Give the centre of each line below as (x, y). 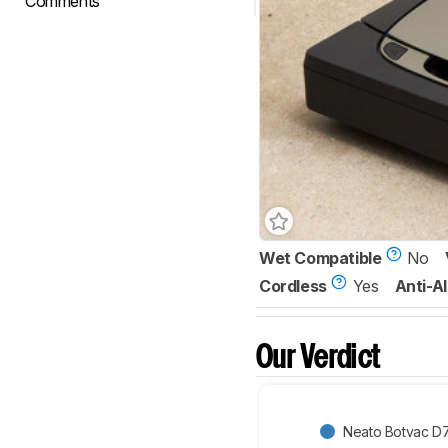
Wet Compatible (320, 258)
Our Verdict (318, 359)
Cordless (293, 286)
